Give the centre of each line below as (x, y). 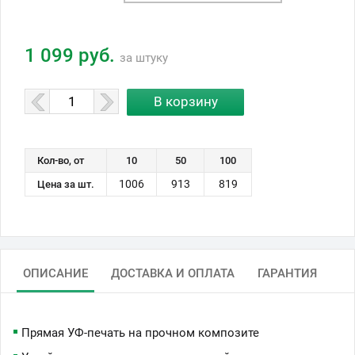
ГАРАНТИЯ (287, 273)
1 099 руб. (72, 55)
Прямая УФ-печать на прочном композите (140, 332)
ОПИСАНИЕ (55, 273)
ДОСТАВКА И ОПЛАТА (173, 273)
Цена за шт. (66, 184)
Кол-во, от (61, 160)
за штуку (144, 57)
